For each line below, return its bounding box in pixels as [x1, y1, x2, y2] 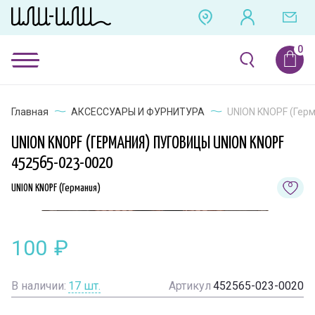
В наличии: [11, 279, 66, 292]
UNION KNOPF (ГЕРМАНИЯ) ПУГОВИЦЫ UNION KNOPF [11, 136, 284, 152]
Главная [11, 106, 49, 117]
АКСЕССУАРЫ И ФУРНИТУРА [71, 106, 205, 117]
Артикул [169, 279, 211, 292]
